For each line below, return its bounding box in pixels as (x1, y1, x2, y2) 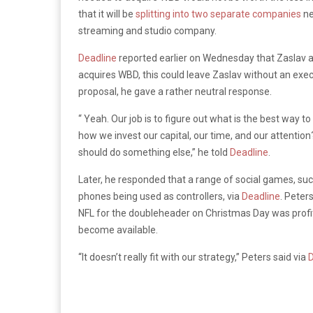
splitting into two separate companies (136, 8, 301, 20)
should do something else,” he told (78, 146, 230, 158)
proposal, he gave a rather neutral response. (78, 85, 272, 97)
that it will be (78, 8, 136, 20)
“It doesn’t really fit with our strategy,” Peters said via (78, 251, 308, 263)
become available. (78, 224, 158, 235)
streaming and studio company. (78, 24, 217, 36)
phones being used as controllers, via (78, 190, 242, 202)
